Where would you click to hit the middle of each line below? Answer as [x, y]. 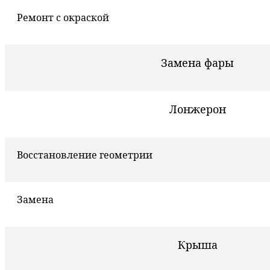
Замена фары [197, 63]
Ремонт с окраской [63, 18]
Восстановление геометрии [85, 155]
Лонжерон [197, 109]
